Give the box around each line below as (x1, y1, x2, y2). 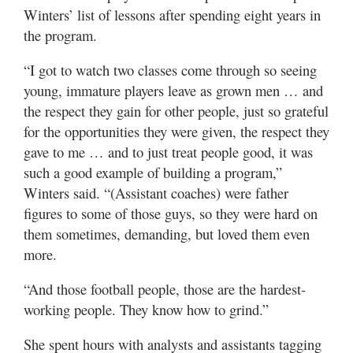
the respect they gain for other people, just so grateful (24, 101, 329, 121)
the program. (24, 25, 97, 45)
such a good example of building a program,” (24, 162, 282, 182)
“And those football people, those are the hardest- (24, 279, 306, 299)
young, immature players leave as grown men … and (24, 80, 323, 100)
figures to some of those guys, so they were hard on (24, 203, 318, 223)
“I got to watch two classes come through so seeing (24, 60, 317, 80)
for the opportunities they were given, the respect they (24, 121, 329, 141)
